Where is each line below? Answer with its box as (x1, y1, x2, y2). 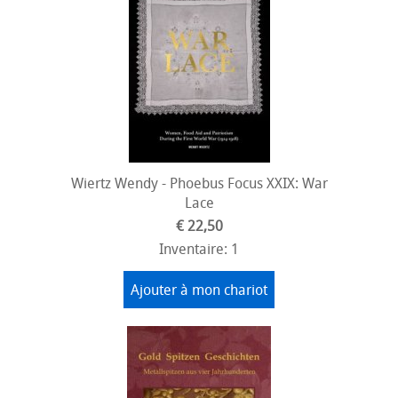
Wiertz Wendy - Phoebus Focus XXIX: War (70, 173, 328, 193)
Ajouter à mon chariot (131, 280, 267, 299)
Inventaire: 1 (159, 239, 239, 259)
